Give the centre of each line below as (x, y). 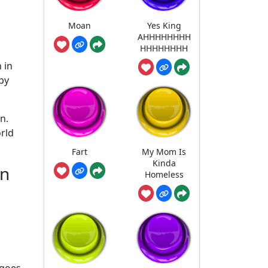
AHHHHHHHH (164, 37)
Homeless (164, 175)
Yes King (164, 26)
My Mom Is (164, 152)
